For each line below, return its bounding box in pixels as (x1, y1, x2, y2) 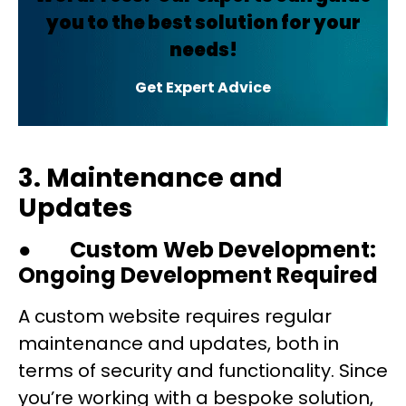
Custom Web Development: (70, 235, 376, 266)
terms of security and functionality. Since (18, 358, 388, 384)
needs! (169, 37, 237, 63)
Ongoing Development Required (18, 260, 378, 291)
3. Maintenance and (18, 160, 283, 197)
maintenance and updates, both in (18, 331, 339, 357)
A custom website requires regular (18, 304, 332, 330)
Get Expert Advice (135, 76, 271, 98)
